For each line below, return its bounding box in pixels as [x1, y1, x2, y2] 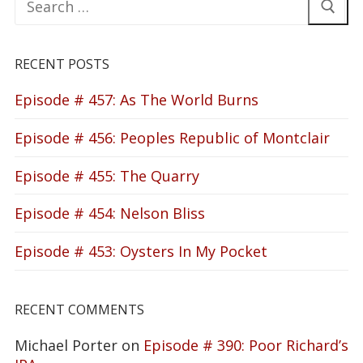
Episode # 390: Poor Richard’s [143, 335, 348, 355]
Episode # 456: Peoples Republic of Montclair [15, 127, 330, 147]
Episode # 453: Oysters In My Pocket [15, 241, 267, 261]
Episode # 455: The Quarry [15, 165, 199, 186]
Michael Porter [15, 335, 117, 355]
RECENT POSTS [15, 55, 109, 74]
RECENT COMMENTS [15, 300, 144, 318]
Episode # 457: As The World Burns [15, 90, 258, 110]
